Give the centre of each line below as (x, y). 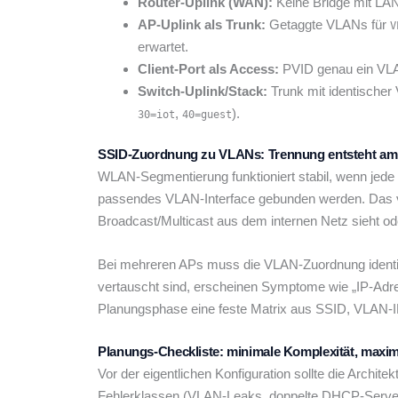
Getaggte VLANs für (328, 24)
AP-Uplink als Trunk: (202, 24)
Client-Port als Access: (208, 68)
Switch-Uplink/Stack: (203, 91)
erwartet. (163, 46)
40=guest (207, 114)
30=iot (156, 114)
